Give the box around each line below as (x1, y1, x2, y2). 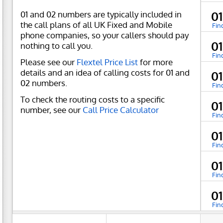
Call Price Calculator (83, 104, 159, 115)
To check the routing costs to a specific (20, 94, 165, 105)
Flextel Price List (77, 56, 138, 67)
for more (138, 56, 173, 67)
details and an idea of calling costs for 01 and (20, 67, 190, 78)
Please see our (20, 56, 77, 67)
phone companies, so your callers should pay (20, 30, 189, 40)
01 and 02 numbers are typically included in (20, 9, 182, 19)
